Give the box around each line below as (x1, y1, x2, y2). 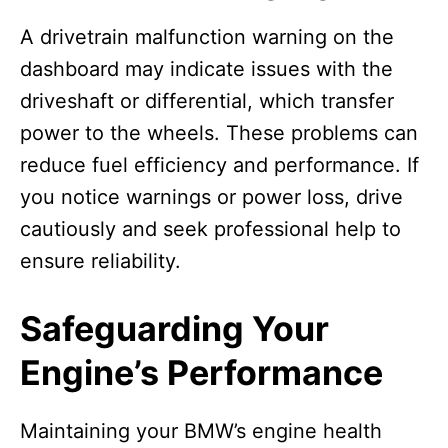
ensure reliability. (20, 249, 181, 274)
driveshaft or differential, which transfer (20, 89, 394, 114)
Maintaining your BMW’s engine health (20, 419, 382, 444)
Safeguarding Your (20, 308, 329, 350)
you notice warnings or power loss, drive (20, 185, 403, 210)
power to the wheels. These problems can (20, 121, 418, 146)
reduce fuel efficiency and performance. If (20, 153, 419, 178)
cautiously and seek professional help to (20, 217, 401, 242)
